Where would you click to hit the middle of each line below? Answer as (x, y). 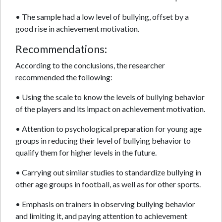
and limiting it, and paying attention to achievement (101, 216)
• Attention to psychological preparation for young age (109, 129)
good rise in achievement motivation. (77, 28)
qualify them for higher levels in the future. (86, 152)
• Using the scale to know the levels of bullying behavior (110, 97)
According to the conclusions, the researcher (90, 65)
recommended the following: (64, 77)
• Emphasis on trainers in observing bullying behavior (105, 204)
